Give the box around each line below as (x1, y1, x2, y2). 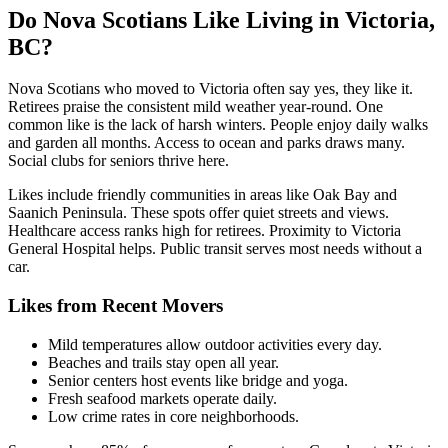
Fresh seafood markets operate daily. (48, 389, 277, 407)
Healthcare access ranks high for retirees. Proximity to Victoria (8, 222, 401, 240)
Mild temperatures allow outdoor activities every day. (48, 335, 382, 353)
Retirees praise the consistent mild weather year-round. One (8, 98, 383, 116)
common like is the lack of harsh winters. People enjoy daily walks (8, 116, 428, 134)
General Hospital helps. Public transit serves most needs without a (8, 240, 422, 258)
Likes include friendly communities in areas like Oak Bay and (8, 186, 397, 204)
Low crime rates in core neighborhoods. (48, 407, 299, 425)
